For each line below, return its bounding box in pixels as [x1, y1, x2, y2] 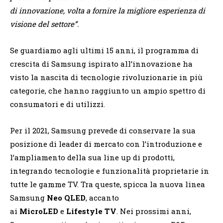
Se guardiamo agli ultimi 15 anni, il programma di [10, 45, 199, 55]
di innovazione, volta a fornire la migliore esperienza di [10, 5, 205, 15]
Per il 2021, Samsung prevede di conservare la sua [10, 125, 196, 135]
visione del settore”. [10, 18, 79, 29]
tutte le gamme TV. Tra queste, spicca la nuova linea [10, 179, 205, 189]
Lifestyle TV [66, 206, 116, 216]
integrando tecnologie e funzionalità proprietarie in [10, 165, 209, 176]
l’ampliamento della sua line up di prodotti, [10, 152, 175, 162]
